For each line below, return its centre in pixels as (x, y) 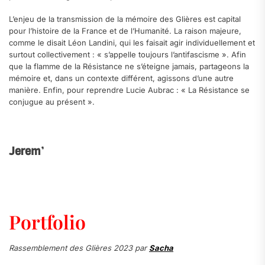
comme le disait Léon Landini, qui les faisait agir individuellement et (132, 43)
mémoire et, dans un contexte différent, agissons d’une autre (121, 78)
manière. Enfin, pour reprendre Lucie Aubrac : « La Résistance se (129, 90)
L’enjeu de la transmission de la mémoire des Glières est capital (125, 19)
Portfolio (50, 221)
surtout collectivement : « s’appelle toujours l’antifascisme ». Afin (127, 55)
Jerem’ (26, 151)
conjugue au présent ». (52, 102)
